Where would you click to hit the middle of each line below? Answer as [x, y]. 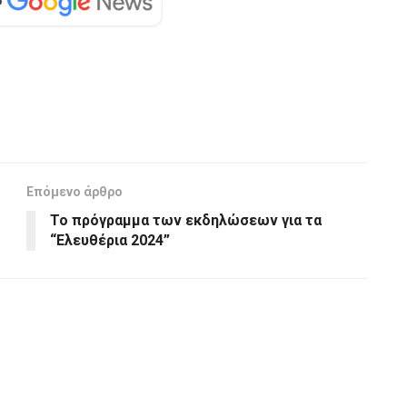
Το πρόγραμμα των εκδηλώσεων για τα [186, 220]
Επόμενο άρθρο [74, 191]
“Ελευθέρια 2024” [110, 240]
